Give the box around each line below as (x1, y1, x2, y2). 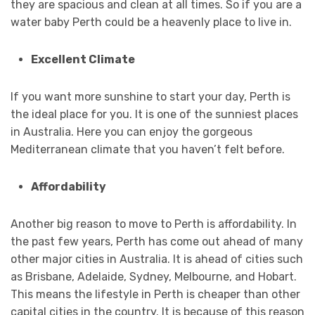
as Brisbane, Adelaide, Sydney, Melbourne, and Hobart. (11, 270, 297, 284)
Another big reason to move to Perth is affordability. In (11, 217, 297, 231)
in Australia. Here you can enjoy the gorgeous (11, 125, 252, 139)
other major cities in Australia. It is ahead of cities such (11, 252, 303, 266)
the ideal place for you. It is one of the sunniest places (11, 108, 298, 122)
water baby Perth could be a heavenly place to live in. (11, 15, 292, 30)
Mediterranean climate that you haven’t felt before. (11, 143, 285, 157)
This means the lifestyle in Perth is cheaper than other (11, 288, 300, 302)
